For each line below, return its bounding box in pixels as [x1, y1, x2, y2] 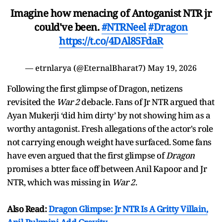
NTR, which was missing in [7, 176, 112, 188]
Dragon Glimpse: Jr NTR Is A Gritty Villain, [48, 203, 208, 215]
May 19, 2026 [148, 62, 197, 73]
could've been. [34, 20, 102, 34]
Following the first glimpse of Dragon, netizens [7, 82, 183, 94]
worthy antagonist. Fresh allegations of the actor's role [7, 122, 213, 134]
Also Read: [7, 203, 49, 215]
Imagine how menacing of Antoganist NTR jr [10, 6, 212, 20]
